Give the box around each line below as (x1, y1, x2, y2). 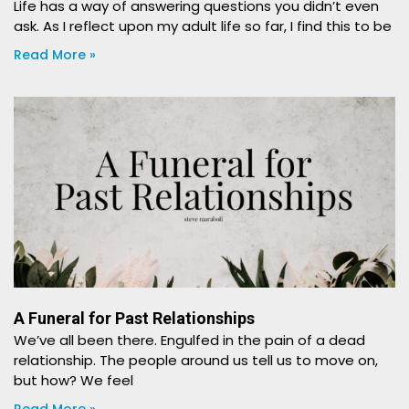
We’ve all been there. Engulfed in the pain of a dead (14, 330, 365, 350)
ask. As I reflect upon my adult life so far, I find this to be (14, 16, 392, 36)
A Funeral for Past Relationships (14, 309, 255, 328)
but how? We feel (14, 371, 133, 390)
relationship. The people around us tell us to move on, (14, 351, 378, 370)
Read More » (14, 46, 96, 64)
